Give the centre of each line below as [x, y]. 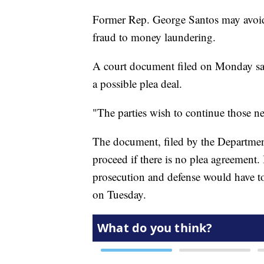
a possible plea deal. [139, 84]
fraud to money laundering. [154, 37]
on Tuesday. [121, 194]
